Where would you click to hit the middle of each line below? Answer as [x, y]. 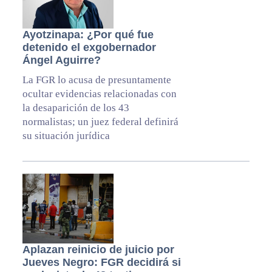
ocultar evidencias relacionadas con [99, 94]
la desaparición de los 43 [76, 108]
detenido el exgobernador [89, 48]
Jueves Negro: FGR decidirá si [101, 263]
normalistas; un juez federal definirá [100, 122]
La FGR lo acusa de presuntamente [97, 80]
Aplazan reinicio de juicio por [98, 250]
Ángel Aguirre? [61, 60]
